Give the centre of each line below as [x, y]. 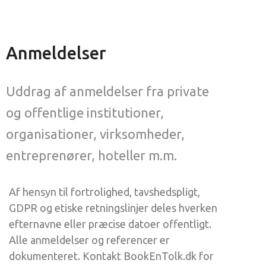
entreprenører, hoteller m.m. [91, 155]
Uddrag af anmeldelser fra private [107, 91]
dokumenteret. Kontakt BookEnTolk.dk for [111, 256]
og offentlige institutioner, [85, 113]
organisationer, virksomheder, [95, 134]
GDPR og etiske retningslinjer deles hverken [113, 208]
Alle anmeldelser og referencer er [89, 240]
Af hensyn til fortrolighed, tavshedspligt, [104, 192]
